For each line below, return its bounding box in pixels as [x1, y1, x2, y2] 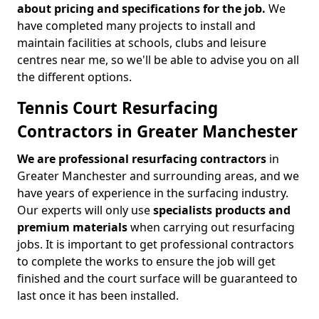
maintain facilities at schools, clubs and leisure [17, 35, 266, 51]
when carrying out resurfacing [127, 219, 295, 235]
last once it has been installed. [17, 288, 179, 303]
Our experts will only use [17, 202, 153, 218]
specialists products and [153, 202, 291, 218]
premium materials [17, 219, 127, 235]
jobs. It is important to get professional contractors [17, 236, 294, 252]
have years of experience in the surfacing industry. [17, 185, 288, 201]
